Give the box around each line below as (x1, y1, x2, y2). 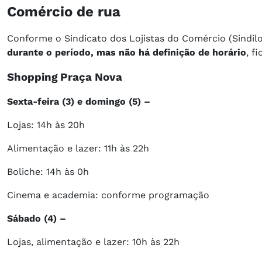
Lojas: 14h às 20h (7, 119, 85, 131)
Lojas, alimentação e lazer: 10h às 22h (7, 236, 180, 248)
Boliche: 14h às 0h (7, 166, 89, 178)
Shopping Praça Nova (7, 71, 122, 84)
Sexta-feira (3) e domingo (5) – (7, 96, 150, 108)
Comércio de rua (7, 4, 120, 20)
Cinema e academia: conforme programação (7, 189, 209, 201)
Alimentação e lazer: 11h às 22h (7, 143, 149, 154)
